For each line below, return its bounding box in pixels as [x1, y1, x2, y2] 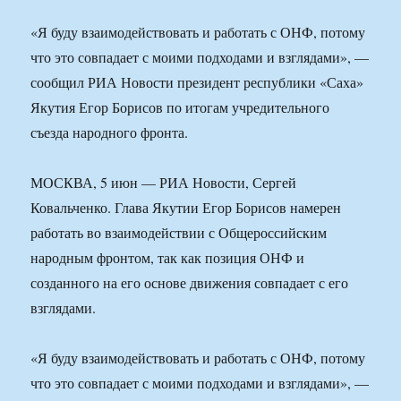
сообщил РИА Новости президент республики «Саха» [30, 73, 364, 92]
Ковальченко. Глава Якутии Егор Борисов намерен [30, 198, 342, 218]
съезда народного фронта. [30, 123, 189, 142]
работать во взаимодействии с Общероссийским [30, 223, 328, 243]
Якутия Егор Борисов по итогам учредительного [30, 98, 330, 117]
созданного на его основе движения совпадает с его [30, 273, 349, 293]
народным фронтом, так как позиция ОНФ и [30, 248, 305, 268]
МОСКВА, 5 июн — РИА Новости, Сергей [30, 173, 297, 192]
